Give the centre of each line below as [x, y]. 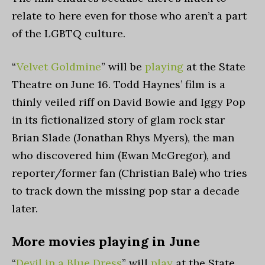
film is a [204, 84]
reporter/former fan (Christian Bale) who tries [130, 173]
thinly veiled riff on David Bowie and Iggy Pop [129, 102]
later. [25, 209]
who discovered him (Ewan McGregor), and [121, 155]
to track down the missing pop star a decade [126, 191]
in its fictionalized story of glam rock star [118, 120]
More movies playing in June [108, 241]
